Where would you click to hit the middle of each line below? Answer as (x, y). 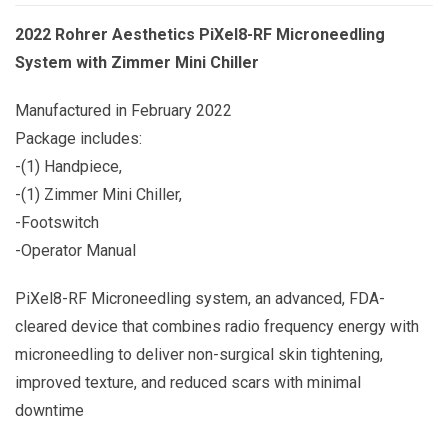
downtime (49, 411)
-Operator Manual (75, 251)
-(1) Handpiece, (68, 167)
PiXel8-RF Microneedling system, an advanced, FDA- (200, 299)
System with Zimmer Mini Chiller (137, 63)
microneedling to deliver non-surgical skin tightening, (199, 355)
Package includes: (78, 139)
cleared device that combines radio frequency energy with (217, 327)
